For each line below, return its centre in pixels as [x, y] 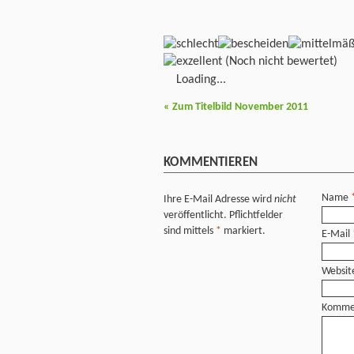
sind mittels [190, 232]
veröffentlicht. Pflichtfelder [223, 216]
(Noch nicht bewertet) [280, 61]
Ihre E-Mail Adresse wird [219, 200]
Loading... [201, 79]
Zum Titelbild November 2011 [239, 107]
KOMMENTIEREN [211, 162]
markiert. [243, 232]
